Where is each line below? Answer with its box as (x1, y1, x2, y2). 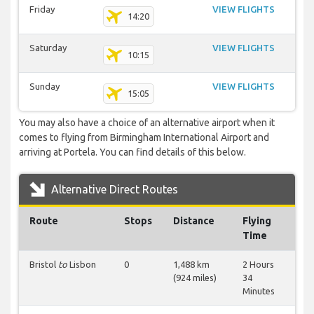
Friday (29, 4, 55, 15)
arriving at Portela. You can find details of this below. (19, 146, 246, 158)
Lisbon (67, 259, 96, 270)
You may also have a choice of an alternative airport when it (19, 117, 275, 129)
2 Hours (243, 259, 274, 270)
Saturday (29, 43, 67, 53)
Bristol (29, 259, 58, 270)
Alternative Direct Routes (48, 183, 178, 196)
